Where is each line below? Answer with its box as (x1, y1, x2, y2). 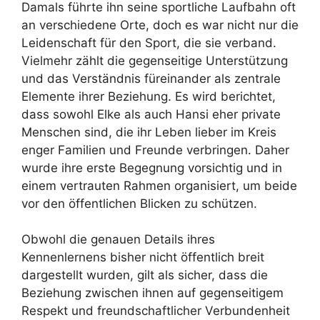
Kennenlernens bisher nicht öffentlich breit (21, 250, 264, 265)
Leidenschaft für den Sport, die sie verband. (21, 35, 276, 50)
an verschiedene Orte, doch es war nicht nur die (21, 17, 299, 32)
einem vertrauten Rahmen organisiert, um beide (21, 178, 297, 193)
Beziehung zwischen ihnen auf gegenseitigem (21, 286, 284, 301)
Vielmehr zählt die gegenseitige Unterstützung (21, 53, 288, 68)
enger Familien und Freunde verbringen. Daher (21, 142, 289, 157)
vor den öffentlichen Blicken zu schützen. (21, 196, 257, 211)
